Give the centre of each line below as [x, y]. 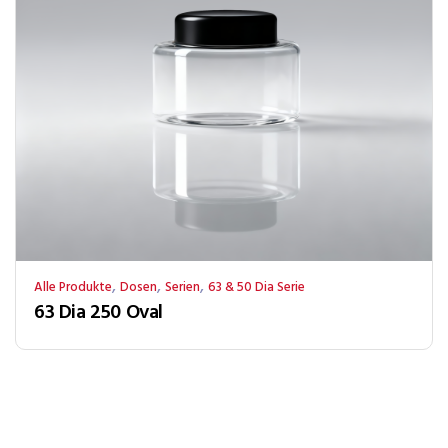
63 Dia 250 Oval [98, 313]
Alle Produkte [73, 287]
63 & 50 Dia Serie [256, 287]
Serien [182, 287]
